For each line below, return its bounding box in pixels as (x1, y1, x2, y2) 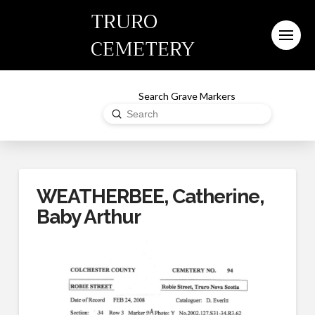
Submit (113, 106, 145, 119)
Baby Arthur (36, 205, 141, 229)
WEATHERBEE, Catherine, (36, 185, 264, 208)
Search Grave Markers (139, 89, 236, 102)
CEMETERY (91, 32, 195, 66)
